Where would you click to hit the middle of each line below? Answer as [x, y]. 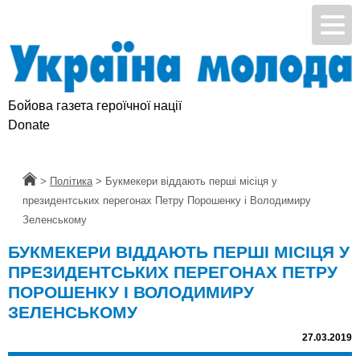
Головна [42, 182]
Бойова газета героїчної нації [95, 106]
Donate [29, 125]
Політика [71, 182]
